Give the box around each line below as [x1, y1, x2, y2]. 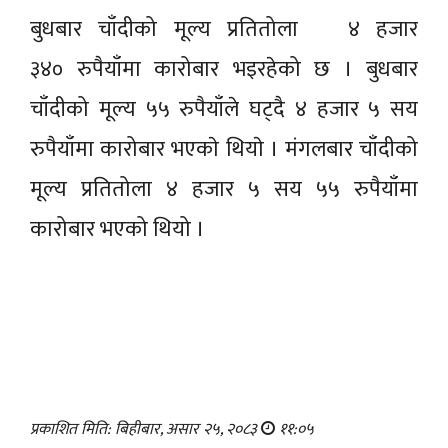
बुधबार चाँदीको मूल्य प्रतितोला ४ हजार [30, 11, 418, 49]
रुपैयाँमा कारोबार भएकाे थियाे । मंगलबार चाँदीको [30, 131, 418, 169]
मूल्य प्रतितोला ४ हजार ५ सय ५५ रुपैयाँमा [30, 171, 418, 209]
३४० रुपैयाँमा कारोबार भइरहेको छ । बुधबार [30, 51, 418, 89]
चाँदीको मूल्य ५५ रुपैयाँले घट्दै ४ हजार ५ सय [30, 91, 418, 129]
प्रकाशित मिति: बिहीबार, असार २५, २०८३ [30, 416, 261, 444]
